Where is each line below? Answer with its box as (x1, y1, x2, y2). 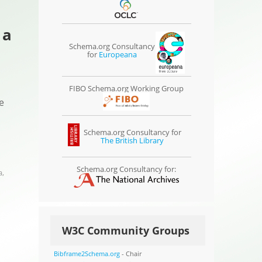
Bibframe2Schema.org (53, 249, 120, 258)
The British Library (101, 135, 164, 146)
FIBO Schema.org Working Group (69, 83, 184, 94)
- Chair (119, 249, 142, 258)
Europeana (98, 49, 137, 60)
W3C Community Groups (62, 223, 190, 237)
